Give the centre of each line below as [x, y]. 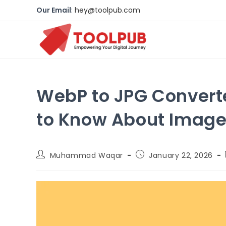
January [164, 155]
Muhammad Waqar [87, 155]
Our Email [54, 10]
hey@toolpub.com [107, 10]
